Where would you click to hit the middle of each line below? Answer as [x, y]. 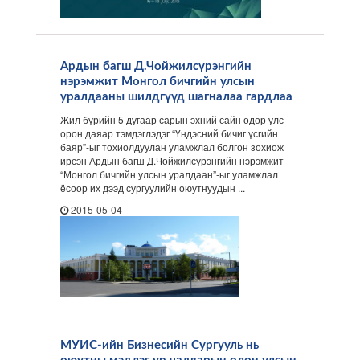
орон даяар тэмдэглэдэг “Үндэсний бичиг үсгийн [169, 133]
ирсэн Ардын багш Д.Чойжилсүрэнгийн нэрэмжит [172, 160]
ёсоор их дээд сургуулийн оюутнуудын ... [153, 188]
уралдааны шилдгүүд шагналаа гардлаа [176, 97]
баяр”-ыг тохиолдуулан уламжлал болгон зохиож [172, 147]
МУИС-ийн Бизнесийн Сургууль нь [160, 345]
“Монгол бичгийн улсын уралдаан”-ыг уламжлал [169, 174]
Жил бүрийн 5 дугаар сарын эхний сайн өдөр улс [172, 119]
